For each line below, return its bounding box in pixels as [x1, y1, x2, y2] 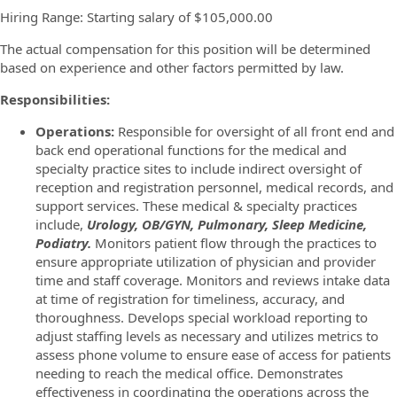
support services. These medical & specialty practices [35, 197, 357, 214]
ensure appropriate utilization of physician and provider [35, 253, 376, 270]
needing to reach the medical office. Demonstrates [35, 364, 343, 382]
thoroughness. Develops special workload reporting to [35, 308, 368, 326]
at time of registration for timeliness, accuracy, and [35, 290, 345, 307]
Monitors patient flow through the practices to [95, 234, 377, 252]
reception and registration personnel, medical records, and [35, 178, 393, 196]
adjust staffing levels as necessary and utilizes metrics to [35, 327, 378, 345]
